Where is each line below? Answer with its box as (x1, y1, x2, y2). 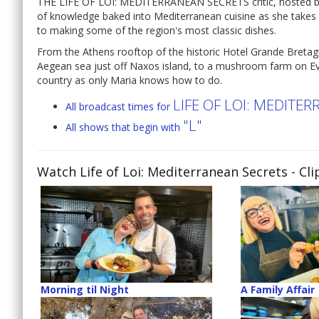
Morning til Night (41, 282, 129, 296)
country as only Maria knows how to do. (37, 73, 222, 88)
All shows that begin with (66, 120, 183, 135)
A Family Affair (241, 282, 315, 296)
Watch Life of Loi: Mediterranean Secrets (37, 163, 288, 181)
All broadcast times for (66, 100, 173, 114)
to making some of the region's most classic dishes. (37, 23, 276, 38)
